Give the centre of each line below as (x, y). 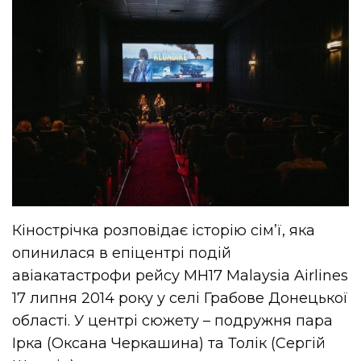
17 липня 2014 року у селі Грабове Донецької (180, 299)
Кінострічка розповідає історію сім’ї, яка (164, 231)
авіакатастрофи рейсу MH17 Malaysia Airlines (180, 276)
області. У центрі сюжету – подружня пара (173, 321)
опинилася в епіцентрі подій (122, 253)
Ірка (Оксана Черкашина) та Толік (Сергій (169, 344)
